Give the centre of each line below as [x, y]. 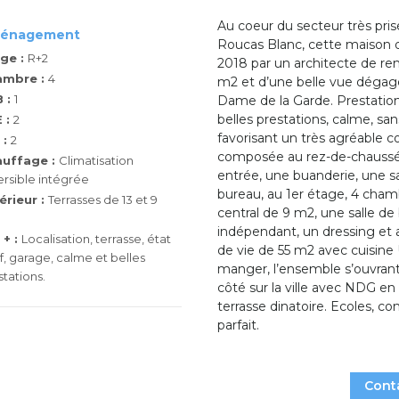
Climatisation [96, 160]
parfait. [238, 325]
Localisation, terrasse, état [96, 239]
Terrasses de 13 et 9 [103, 199]
